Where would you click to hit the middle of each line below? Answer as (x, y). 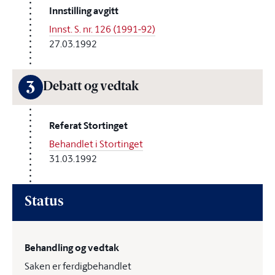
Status (44, 202)
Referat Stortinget (88, 126)
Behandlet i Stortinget (96, 144)
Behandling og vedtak (72, 248)
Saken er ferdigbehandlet (78, 266)
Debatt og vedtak (91, 87)
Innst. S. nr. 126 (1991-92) (102, 29)
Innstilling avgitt (84, 11)
